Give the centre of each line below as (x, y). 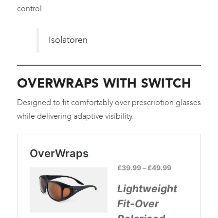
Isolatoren (68, 40)
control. (30, 9)
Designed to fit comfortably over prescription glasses (109, 103)
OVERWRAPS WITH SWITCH (104, 83)
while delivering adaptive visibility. (75, 116)
